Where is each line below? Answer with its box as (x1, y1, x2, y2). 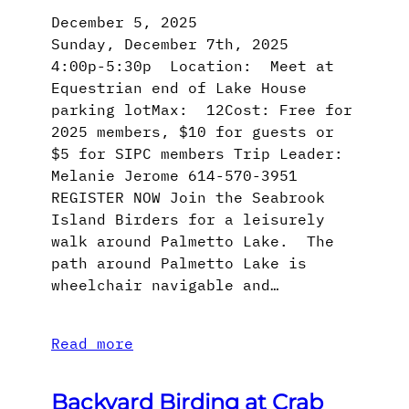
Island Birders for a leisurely (51, 209, 325, 228)
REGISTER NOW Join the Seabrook (51, 187, 325, 206)
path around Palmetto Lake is (51, 253, 307, 272)
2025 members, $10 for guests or (51, 121, 334, 141)
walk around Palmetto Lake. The (51, 231, 334, 250)
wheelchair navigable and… (51, 275, 279, 294)
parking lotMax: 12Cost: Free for (51, 100, 352, 119)
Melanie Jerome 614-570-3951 (51, 165, 298, 184)
